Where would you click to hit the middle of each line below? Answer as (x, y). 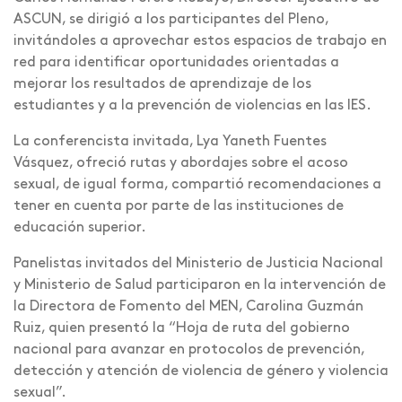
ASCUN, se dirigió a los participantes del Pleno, (171, 19)
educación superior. (80, 227)
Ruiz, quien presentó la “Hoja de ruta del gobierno (182, 328)
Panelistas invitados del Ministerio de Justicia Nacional (198, 263)
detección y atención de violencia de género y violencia (201, 371)
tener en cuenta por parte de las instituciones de (179, 206)
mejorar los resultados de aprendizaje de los (162, 84)
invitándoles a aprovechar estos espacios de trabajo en (200, 41)
